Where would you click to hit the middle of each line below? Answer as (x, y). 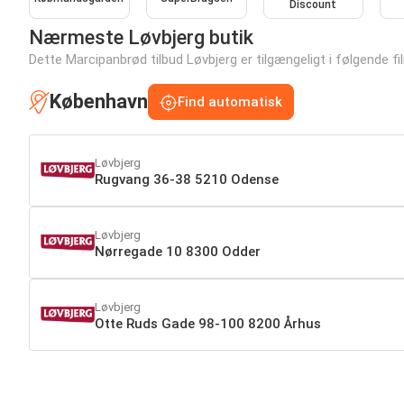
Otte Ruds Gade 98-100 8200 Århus (208, 323)
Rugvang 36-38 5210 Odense (187, 179)
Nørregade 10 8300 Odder (178, 251)
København (99, 102)
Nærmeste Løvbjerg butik (141, 38)
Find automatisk (230, 102)
